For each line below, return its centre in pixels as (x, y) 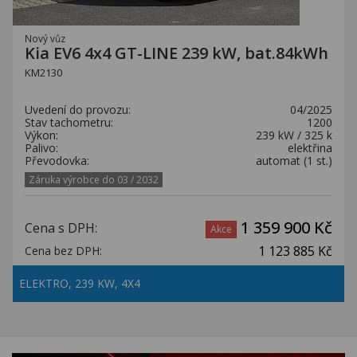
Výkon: (41, 135)
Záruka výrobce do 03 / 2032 (94, 180)
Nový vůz (45, 38)
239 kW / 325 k (294, 135)
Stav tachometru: (69, 122)
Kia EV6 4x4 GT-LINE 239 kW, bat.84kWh (177, 53)
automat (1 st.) (294, 161)
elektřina (310, 148)
